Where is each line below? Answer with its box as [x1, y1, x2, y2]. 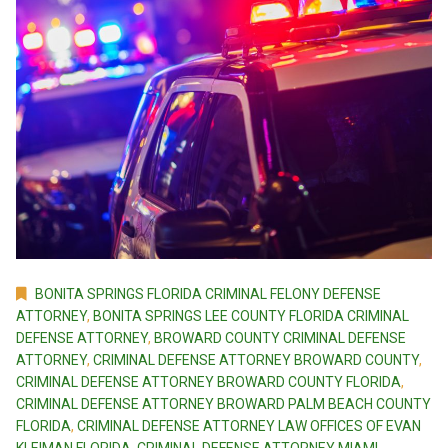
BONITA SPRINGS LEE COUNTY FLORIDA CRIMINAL [93, 308, 409, 325]
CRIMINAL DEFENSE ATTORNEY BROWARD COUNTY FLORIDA [16, 374, 401, 391]
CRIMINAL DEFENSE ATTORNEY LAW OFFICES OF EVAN [77, 418, 421, 435]
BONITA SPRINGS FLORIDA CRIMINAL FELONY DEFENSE [35, 286, 381, 303]
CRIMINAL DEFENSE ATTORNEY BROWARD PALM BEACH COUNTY [16, 396, 431, 413]
